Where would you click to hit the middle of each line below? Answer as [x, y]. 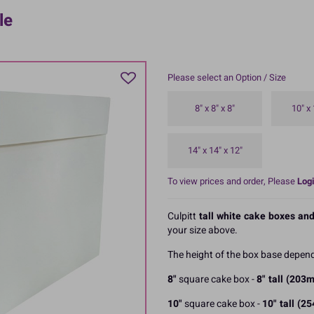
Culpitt [182, 216]
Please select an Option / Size [227, 77]
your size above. [203, 230]
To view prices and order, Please [232, 181]
